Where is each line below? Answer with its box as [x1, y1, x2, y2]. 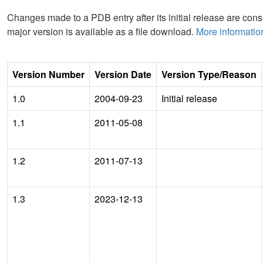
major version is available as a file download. [7, 24, 196, 38]
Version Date [95, 67, 151, 81]
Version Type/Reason [161, 67, 257, 81]
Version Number [12, 67, 85, 81]
